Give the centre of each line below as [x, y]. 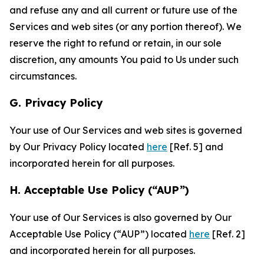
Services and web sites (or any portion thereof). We [126, 27]
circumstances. [43, 76]
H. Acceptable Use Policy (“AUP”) [99, 190]
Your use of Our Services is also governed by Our [121, 217]
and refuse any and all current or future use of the [123, 10]
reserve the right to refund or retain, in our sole [115, 43]
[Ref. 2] [227, 234]
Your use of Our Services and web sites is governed [126, 130]
